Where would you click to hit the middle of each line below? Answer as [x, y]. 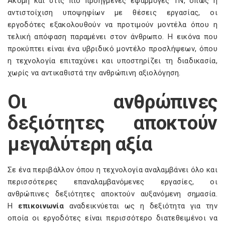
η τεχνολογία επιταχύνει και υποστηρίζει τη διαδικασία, [113, 61]
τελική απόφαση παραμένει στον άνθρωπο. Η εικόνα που [113, 37]
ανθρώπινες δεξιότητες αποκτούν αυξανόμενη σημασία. [113, 194]
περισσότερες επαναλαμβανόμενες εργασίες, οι [113, 182]
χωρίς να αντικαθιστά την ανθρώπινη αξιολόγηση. [94, 73]
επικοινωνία [38, 206]
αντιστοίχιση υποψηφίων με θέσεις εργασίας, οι [113, 13]
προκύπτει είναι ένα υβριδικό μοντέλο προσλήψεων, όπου [113, 49]
